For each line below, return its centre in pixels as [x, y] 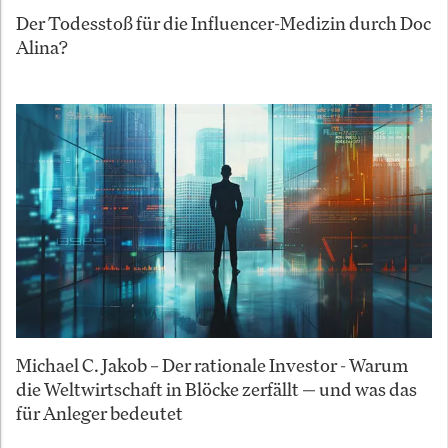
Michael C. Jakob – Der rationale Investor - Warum [212, 364]
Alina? [42, 46]
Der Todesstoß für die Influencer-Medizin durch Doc [223, 22]
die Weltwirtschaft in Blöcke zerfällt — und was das [216, 388]
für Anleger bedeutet [99, 412]
